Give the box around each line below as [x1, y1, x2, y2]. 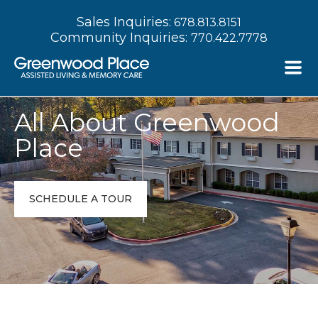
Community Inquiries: [50, 30, 191, 45]
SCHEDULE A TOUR [29, 192, 132, 205]
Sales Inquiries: [77, 14, 171, 30]
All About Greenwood [14, 106, 280, 138]
